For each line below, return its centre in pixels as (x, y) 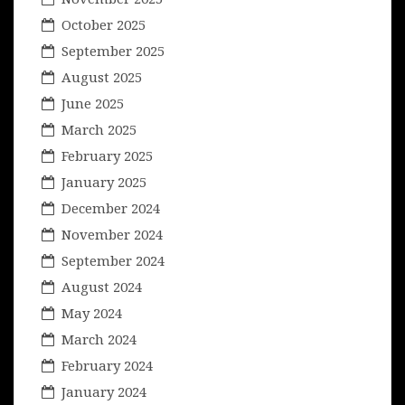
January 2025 (104, 181)
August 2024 (102, 286)
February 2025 (107, 155)
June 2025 (93, 103)
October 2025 (104, 24)
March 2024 (99, 339)
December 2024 (111, 207)
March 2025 (99, 129)
